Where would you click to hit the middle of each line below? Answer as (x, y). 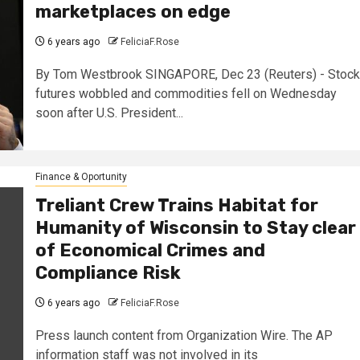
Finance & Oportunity (81, 176)
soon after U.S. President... (109, 113)
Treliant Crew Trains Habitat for (176, 205)
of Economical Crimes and (150, 250)
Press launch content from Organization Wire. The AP (184, 335)
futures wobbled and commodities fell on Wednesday (186, 94)
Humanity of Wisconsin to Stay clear (195, 227)
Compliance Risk (108, 272)
